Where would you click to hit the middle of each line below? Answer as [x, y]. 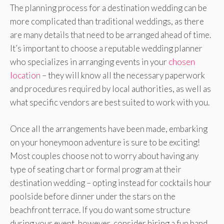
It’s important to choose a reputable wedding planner [106, 48]
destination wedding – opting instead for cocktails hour [111, 182]
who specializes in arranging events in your [89, 62]
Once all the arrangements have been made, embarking [109, 128]
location [25, 75]
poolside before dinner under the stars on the [93, 196]
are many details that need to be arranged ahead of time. [110, 35]
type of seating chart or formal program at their [96, 169]
